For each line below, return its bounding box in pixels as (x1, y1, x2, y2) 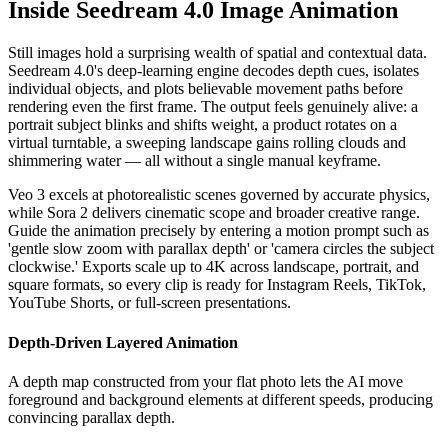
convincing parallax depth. (8, 408, 175, 426)
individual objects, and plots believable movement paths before (8, 80, 403, 98)
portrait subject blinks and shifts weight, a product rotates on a (8, 116, 397, 134)
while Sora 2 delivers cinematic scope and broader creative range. (8, 204, 420, 222)
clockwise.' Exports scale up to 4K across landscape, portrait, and (8, 258, 419, 276)
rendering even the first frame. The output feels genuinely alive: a (8, 98, 418, 116)
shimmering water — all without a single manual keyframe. (8, 152, 381, 170)
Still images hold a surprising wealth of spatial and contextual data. (8, 44, 427, 62)
